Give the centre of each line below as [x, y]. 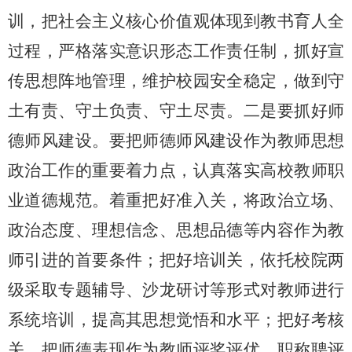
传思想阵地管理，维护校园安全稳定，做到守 [176, 81]
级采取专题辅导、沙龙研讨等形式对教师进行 [176, 290]
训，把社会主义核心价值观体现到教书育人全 [176, 21]
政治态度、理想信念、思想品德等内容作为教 [176, 230]
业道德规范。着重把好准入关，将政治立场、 [176, 200]
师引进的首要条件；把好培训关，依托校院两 [176, 260]
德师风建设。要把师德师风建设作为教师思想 [176, 141]
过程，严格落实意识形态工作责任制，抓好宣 [176, 51]
